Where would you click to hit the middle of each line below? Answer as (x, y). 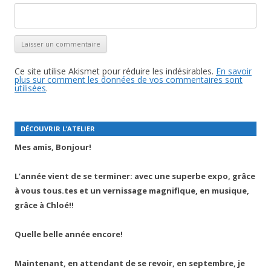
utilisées (30, 88)
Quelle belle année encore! (69, 234)
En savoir (234, 71)
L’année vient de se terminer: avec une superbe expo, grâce (135, 176)
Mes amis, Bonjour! (53, 147)
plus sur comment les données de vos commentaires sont (129, 80)
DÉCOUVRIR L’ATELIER (58, 129)
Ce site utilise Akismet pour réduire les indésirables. (115, 71)
